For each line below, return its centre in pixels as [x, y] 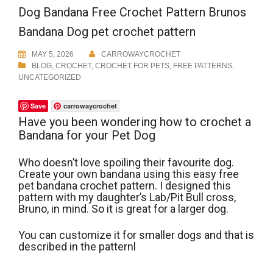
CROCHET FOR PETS [132, 66]
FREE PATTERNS [203, 66]
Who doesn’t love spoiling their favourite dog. [126, 163]
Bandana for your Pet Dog [87, 136]
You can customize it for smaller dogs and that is [136, 235]
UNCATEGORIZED [50, 78]
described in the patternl [77, 247]
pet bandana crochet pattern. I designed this [125, 186]
